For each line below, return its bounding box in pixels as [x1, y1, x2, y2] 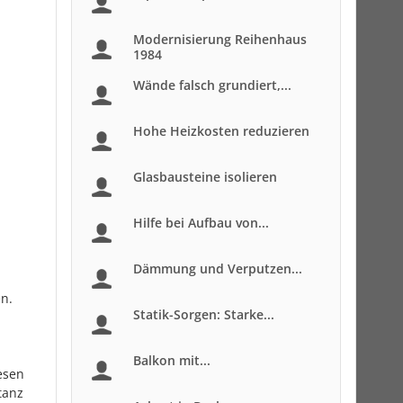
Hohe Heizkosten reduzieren [133, 122, 309, 139]
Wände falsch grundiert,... [133, 76, 291, 94]
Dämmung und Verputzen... [133, 260, 302, 277]
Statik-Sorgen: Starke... [133, 306, 274, 323]
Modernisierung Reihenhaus [133, 31, 307, 48]
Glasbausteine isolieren [133, 168, 277, 185]
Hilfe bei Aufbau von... [133, 214, 269, 231]
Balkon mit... [133, 352, 210, 369]
